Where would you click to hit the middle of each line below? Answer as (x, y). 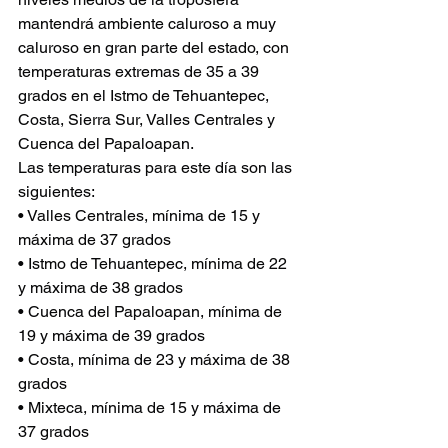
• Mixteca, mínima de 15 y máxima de (151, 407)
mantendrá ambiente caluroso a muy (149, 23)
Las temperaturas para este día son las (157, 167)
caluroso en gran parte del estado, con (155, 47)
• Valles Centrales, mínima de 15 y (141, 215)
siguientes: (56, 191)
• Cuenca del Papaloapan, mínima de (152, 311)
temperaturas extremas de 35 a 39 (140, 71)
